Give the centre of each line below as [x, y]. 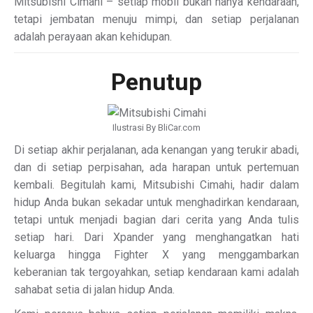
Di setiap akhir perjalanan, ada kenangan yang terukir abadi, [156, 150]
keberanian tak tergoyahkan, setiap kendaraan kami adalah [156, 272]
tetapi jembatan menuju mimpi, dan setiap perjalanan [156, 19]
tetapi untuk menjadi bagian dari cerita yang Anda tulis [156, 220]
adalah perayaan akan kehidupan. [93, 37]
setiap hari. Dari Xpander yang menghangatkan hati [156, 237]
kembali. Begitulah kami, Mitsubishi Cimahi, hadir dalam [156, 185]
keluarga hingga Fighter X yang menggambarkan [156, 255]
